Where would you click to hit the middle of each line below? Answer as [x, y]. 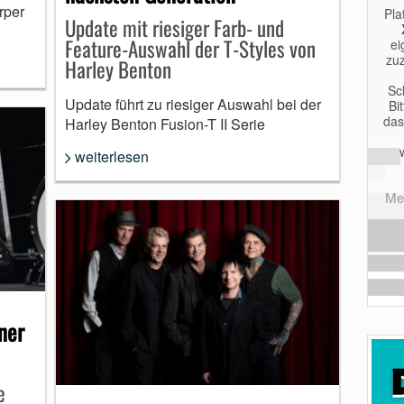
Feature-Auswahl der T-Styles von [190, 49]
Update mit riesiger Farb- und [174, 28]
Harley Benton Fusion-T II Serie [165, 124]
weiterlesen [111, 157]
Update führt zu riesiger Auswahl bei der [193, 105]
